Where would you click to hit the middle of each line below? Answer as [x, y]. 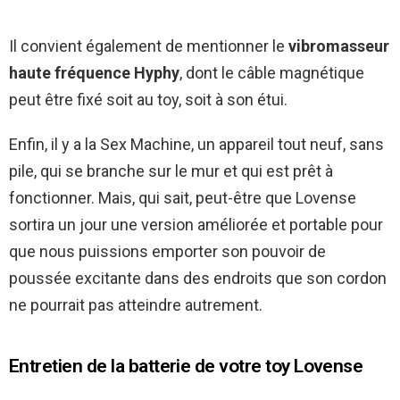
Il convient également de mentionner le [147, 46]
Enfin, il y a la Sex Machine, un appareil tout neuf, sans [196, 145]
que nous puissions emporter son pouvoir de [167, 252]
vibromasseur [337, 46]
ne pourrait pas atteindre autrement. [136, 305]
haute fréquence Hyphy [94, 73]
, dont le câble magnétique [272, 73]
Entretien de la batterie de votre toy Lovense [186, 367]
